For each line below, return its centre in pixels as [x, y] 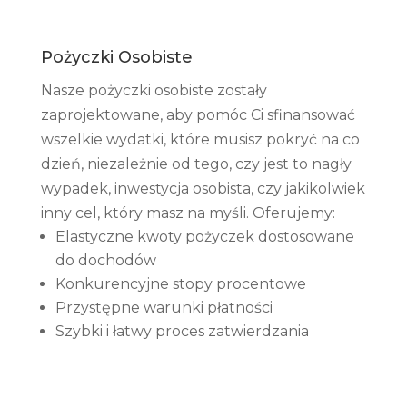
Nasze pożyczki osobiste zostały [154, 90]
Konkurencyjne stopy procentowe [180, 283]
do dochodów [105, 260]
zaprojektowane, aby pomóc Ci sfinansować [198, 114]
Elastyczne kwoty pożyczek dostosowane [204, 236]
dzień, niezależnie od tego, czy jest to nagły [196, 164]
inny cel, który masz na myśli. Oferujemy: [188, 213]
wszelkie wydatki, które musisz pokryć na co [200, 139]
